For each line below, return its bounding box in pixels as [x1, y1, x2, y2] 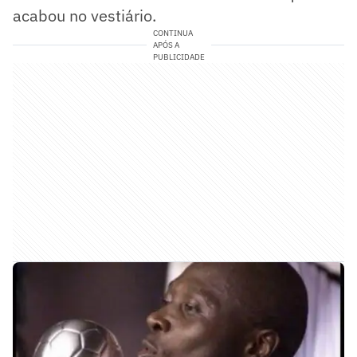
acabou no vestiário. [13, 4, 156, 26]
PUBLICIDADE [152, 51, 205, 62]
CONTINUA [152, 27, 193, 38]
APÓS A [152, 39, 179, 50]
